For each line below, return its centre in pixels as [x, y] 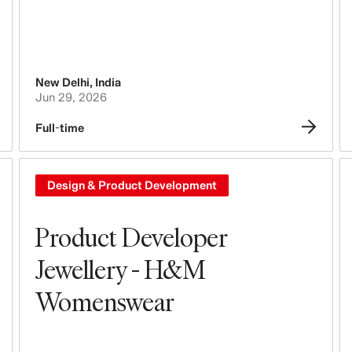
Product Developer [131, 236]
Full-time [59, 128]
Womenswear [104, 301]
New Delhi [62, 82]
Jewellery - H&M [120, 269]
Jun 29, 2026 [71, 97]
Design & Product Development [132, 185]
